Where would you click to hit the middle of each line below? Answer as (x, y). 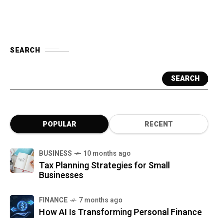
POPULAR (59, 124)
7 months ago (101, 200)
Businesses (61, 175)
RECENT (159, 124)
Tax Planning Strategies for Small (104, 165)
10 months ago (107, 153)
